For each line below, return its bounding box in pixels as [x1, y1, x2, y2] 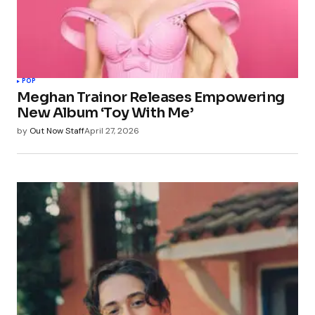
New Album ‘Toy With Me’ [17, 104, 194, 122]
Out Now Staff [30, 125, 84, 137]
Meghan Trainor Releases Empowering [17, 89, 285, 107]
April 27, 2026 [84, 125, 139, 137]
